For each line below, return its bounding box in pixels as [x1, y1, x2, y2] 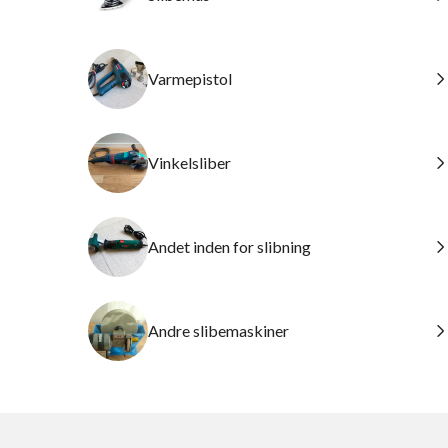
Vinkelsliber [148, 153, 231, 172]
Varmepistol [148, 69, 232, 88]
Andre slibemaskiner [148, 321, 289, 340]
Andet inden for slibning [148, 237, 311, 256]
